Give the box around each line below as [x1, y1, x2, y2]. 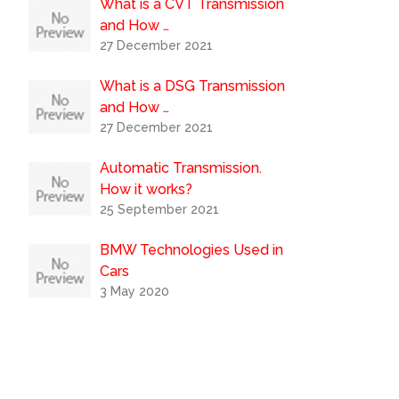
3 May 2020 [100, 284, 170, 298]
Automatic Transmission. [100, 159, 263, 176]
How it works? [100, 181, 193, 198]
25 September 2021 [100, 202, 220, 216]
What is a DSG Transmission [100, 77, 286, 94]
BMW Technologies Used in [100, 241, 284, 258]
